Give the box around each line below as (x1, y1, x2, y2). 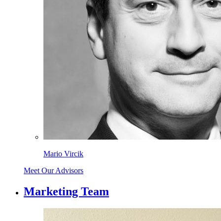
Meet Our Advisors (24, 166, 83, 175)
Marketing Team (24, 184, 109, 198)
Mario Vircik (43, 149, 83, 158)
